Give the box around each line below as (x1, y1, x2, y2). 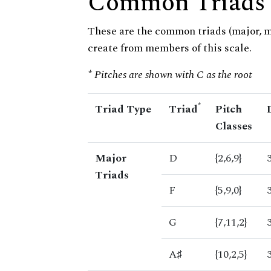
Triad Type (95, 101, 151, 118)
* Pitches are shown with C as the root (88, 67, 252, 83)
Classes (215, 118, 252, 135)
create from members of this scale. (88, 40, 252, 57)
